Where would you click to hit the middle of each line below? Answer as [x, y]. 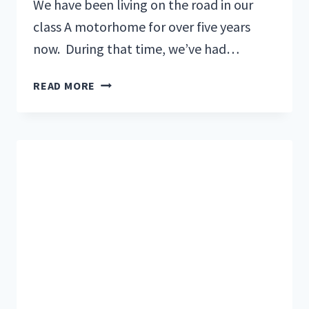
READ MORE [64, 85]
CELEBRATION [133, 167]
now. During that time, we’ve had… [136, 48]
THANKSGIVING [137, 150]
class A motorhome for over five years [142, 26]
